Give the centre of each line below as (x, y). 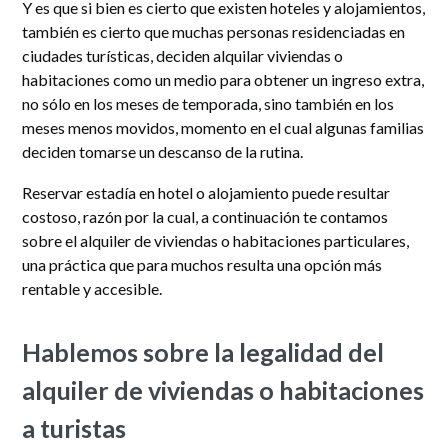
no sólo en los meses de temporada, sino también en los (208, 103)
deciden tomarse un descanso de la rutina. (163, 151)
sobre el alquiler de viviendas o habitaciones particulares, (216, 240)
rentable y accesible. (92, 288)
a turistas (74, 427)
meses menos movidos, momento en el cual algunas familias (223, 127)
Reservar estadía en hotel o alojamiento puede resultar (206, 192)
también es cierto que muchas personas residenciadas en (214, 31)
